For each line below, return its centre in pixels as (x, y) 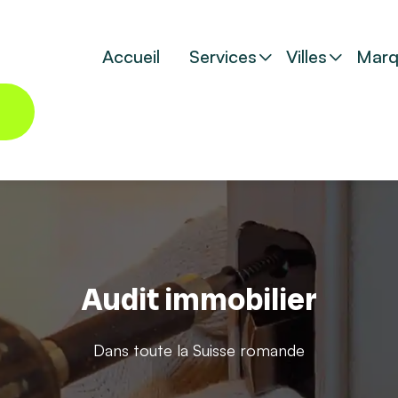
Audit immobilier (199, 299)
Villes (306, 56)
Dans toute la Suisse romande (199, 350)
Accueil (131, 56)
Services (223, 56)
